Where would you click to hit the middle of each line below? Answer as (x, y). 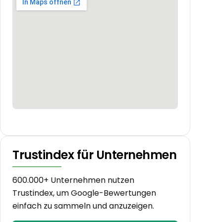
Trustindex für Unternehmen (95, 155)
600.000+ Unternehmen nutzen (73, 180)
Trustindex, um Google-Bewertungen (84, 193)
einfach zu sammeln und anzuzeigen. (83, 206)
